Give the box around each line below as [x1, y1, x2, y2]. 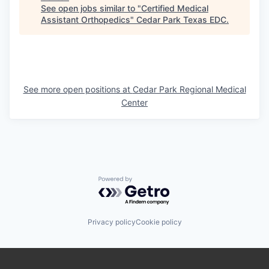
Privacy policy [87, 217, 136, 227]
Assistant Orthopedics [41, 14, 130, 25]
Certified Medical [141, 2, 208, 13]
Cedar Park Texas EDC [136, 14, 226, 25]
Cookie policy [135, 217, 182, 227]
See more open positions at [23, 83, 133, 94]
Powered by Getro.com [98, 175, 204, 188]
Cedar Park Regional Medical [132, 83, 246, 94]
